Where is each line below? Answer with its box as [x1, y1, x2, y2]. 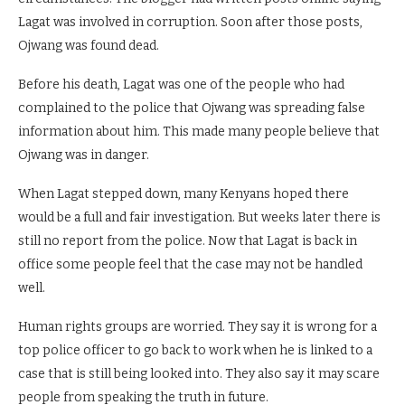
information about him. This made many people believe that [18, 124, 380, 140]
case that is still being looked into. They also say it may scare [18, 366, 380, 382]
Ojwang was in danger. [18, 147, 149, 164]
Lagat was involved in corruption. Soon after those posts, [18, 14, 363, 31]
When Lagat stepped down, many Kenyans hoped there [18, 186, 349, 202]
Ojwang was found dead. [18, 38, 159, 54]
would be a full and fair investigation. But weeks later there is [18, 210, 381, 226]
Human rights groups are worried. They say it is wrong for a [18, 319, 377, 335]
